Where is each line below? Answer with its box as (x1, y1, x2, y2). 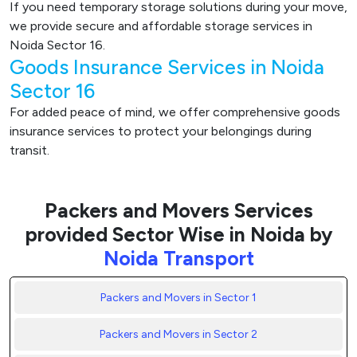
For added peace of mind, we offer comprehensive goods (10, 104, 340, 120)
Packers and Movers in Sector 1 (100, 291, 257, 305)
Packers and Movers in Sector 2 (100, 328, 257, 342)
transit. (10, 143, 49, 159)
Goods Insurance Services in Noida (10, 55, 324, 80)
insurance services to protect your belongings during (10, 124, 312, 139)
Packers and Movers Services (44, 198, 313, 223)
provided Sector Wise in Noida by (25, 222, 332, 247)
